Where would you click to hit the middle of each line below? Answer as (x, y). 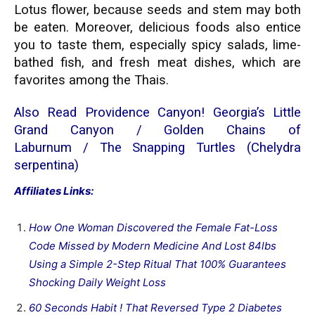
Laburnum (43, 147)
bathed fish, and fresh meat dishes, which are (157, 62)
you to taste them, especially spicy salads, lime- (157, 45)
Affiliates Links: (54, 191)
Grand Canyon (64, 130)
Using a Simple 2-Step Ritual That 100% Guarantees (157, 264)
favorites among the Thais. (91, 80)
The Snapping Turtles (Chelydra (200, 147)
